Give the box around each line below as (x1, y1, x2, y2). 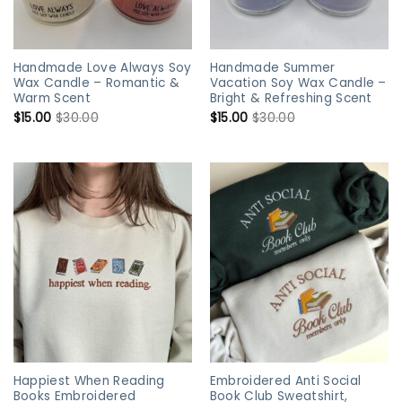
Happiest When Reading (13, 372, 165, 390)
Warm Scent (13, 89, 91, 107)
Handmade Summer (209, 58, 336, 76)
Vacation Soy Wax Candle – (209, 74, 387, 92)
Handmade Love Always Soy (13, 58, 192, 76)
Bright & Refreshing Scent (209, 89, 372, 107)
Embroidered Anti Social (209, 372, 362, 390)
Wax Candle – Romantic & (13, 74, 180, 92)
